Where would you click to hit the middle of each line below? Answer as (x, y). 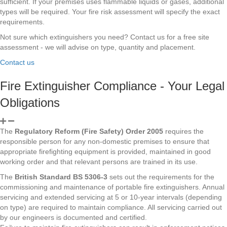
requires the (183, 131)
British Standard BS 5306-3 (61, 177)
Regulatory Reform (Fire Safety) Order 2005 (89, 131)
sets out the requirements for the (161, 177)
